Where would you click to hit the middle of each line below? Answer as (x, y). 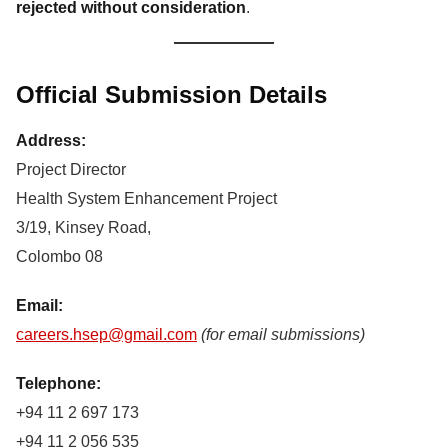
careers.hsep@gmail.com (106, 334)
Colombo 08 (59, 256)
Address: (51, 140)
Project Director (71, 169)
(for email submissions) (283, 334)
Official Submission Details (171, 94)
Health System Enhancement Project (146, 198)
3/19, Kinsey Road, (83, 227)
